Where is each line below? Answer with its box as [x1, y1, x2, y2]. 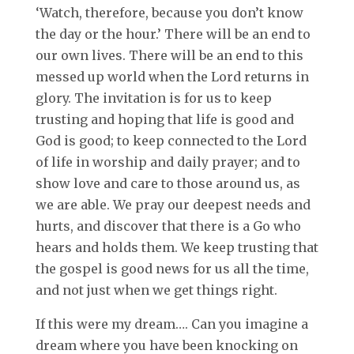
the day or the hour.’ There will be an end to [35, 25, 311, 42]
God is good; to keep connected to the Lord [35, 132, 307, 149]
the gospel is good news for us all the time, [35, 260, 309, 277]
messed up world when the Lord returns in [35, 68, 309, 85]
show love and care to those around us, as [35, 175, 300, 191]
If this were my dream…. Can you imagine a [35, 315, 308, 332]
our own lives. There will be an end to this [35, 47, 303, 63]
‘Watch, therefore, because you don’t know [35, 4, 303, 21]
